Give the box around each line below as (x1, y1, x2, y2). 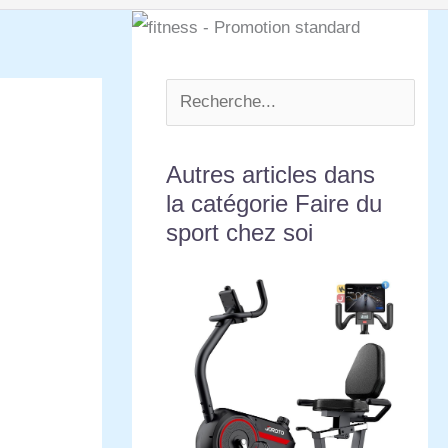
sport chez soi (166, 219, 313, 247)
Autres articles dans (166, 161, 375, 189)
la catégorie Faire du (166, 190, 382, 218)
